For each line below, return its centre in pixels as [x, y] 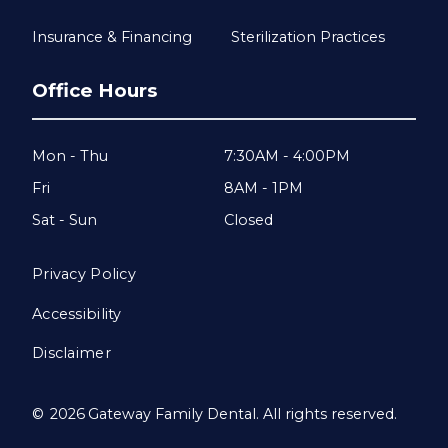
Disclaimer [71, 353]
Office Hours [94, 91]
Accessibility [77, 313]
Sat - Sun [64, 220]
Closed [248, 220]
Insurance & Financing [112, 37]
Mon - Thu [70, 156]
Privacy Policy [84, 274]
